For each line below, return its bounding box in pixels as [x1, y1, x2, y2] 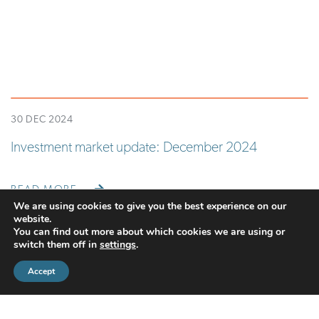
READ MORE [11, 185, 80, 197]
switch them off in [14, 238, 100, 251]
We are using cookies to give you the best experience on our [14, 199, 286, 213]
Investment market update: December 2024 [11, 141, 257, 156]
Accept [28, 266, 55, 277]
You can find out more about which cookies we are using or [14, 225, 285, 239]
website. [14, 212, 51, 226]
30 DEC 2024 [11, 115, 73, 126]
